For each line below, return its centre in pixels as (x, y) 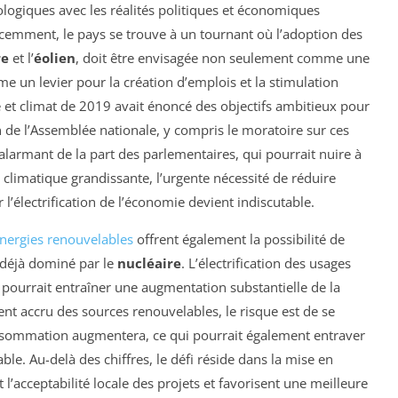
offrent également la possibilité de (239, 239)
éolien (55, 58)
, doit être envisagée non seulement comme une (223, 58)
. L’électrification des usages (266, 263)
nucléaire (149, 263)
